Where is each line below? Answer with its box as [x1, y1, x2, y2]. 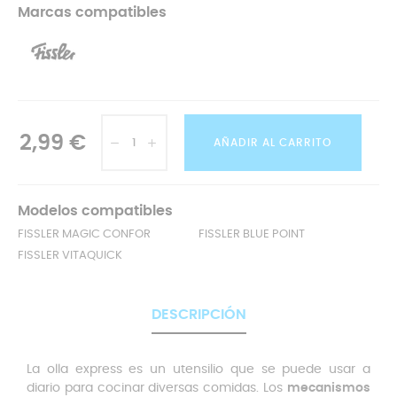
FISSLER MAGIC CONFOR [18, 229, 151, 240]
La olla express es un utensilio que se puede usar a [27, 363, 370, 376]
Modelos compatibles [18, 204, 173, 218]
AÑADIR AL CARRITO [214, 137, 331, 148]
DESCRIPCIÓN [151, 307, 246, 322]
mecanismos [287, 382, 370, 394]
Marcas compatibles [18, 5, 167, 19]
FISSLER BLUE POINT [198, 229, 305, 240]
